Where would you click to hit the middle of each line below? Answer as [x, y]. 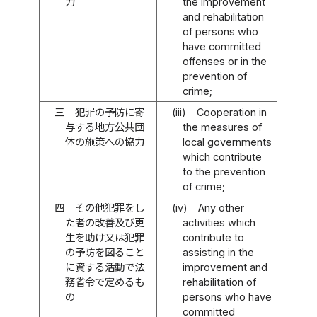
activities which [219, 222]
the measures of [222, 127]
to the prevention [224, 171]
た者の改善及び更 [104, 222]
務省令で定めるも [104, 282]
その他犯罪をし [109, 207]
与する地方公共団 [104, 127]
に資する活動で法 [104, 267]
